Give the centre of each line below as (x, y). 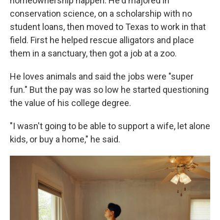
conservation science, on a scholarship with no (101, 14)
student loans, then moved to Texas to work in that (108, 27)
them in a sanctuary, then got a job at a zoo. (93, 53)
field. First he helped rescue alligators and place (102, 40)
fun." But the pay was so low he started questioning (109, 90)
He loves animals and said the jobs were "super (102, 76)
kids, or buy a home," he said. (65, 139)
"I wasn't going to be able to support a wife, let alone (110, 126)
